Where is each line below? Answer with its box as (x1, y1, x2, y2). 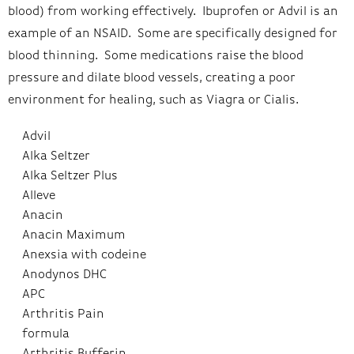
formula (21, 327, 70, 341)
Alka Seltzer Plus (21, 169, 118, 183)
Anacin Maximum (21, 228, 126, 242)
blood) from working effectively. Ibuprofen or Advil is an (8, 5, 338, 18)
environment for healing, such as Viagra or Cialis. (8, 93, 299, 107)
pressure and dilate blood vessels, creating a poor (8, 71, 296, 85)
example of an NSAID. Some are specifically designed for (8, 27, 337, 40)
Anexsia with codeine (21, 248, 146, 262)
